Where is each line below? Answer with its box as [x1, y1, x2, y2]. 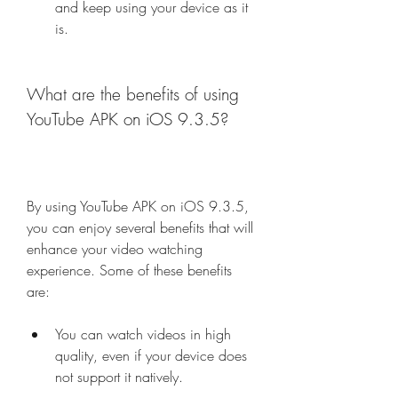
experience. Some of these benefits [27, 260, 232, 280]
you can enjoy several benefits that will [27, 218, 253, 237]
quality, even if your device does [55, 346, 247, 365]
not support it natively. [55, 367, 183, 386]
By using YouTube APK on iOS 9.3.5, [27, 196, 249, 216]
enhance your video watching [27, 239, 203, 259]
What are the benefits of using [27, 83, 239, 106]
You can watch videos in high [55, 324, 231, 344]
